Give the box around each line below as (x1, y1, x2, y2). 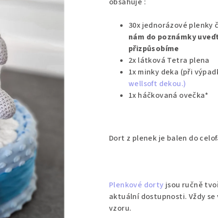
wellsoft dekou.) (128, 78, 186, 89)
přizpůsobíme (128, 43, 179, 54)
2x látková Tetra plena (128, 54, 210, 66)
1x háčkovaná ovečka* (128, 90, 208, 101)
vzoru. (109, 202, 133, 214)
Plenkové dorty (109, 179, 164, 190)
